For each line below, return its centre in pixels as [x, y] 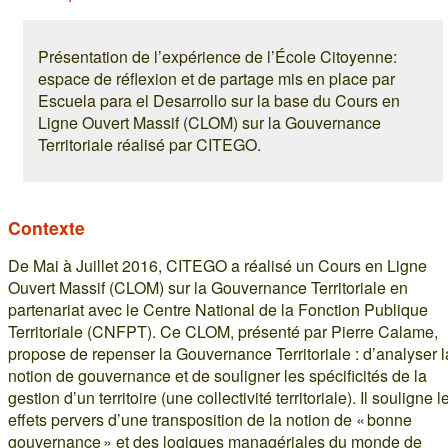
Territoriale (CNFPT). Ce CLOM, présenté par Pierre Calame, [223, 331]
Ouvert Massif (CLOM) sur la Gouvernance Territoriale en [208, 287]
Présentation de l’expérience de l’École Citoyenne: [217, 56]
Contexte [46, 227]
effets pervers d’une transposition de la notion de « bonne [210, 419]
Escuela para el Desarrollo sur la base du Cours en [219, 100]
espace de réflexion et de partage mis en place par [216, 78]
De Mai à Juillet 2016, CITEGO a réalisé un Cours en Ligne [217, 265]
